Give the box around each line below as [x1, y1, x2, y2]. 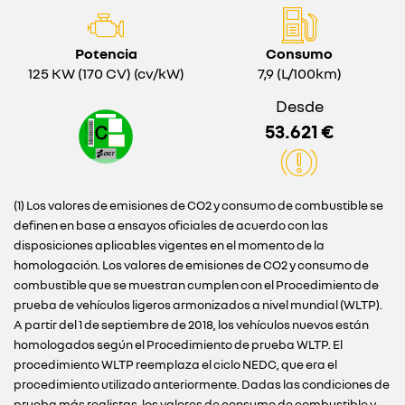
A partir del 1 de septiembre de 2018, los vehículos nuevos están [14, 317, 369, 332]
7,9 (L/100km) [257, 64, 342, 82]
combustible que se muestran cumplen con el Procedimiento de [14, 278, 379, 292]
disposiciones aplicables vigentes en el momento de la [14, 238, 325, 252]
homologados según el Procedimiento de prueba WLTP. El [14, 337, 343, 352]
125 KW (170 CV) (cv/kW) [27, 64, 184, 82]
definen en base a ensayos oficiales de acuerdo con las [14, 218, 328, 232]
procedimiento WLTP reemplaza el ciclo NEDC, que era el [14, 357, 337, 372]
